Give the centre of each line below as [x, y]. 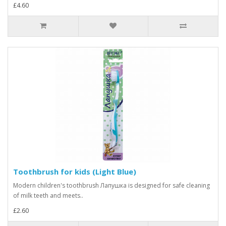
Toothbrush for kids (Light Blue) [75, 172]
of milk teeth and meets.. [48, 195]
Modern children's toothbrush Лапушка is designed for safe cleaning [111, 185]
